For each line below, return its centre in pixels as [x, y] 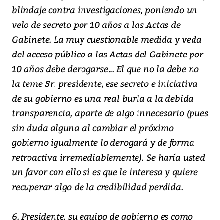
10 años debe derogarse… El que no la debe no [106, 69]
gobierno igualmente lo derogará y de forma [103, 142]
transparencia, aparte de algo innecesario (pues [110, 113]
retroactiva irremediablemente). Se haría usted [109, 157]
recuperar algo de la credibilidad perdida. [97, 187]
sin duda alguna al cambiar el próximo [93, 128]
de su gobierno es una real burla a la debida [103, 98]
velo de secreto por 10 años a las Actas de [96, 25]
